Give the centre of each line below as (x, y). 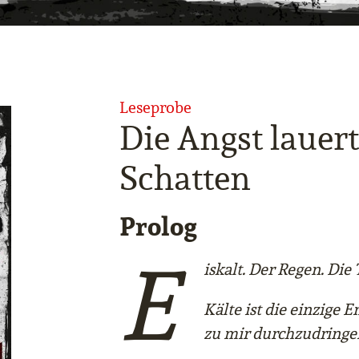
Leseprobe (155, 108)
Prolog (158, 226)
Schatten (185, 178)
